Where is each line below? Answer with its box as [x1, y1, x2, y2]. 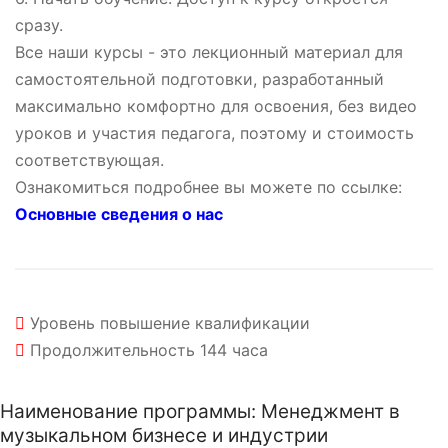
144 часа [200, 340, 268, 361]
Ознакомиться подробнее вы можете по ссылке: [15, 177, 402, 198]
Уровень [25, 313, 100, 334]
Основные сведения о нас [15, 204, 223, 225]
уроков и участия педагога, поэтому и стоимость [15, 123, 414, 144]
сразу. [15, 15, 63, 36]
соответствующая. [15, 150, 164, 171]
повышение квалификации [100, 313, 310, 334]
